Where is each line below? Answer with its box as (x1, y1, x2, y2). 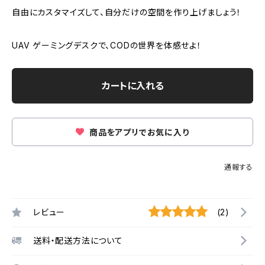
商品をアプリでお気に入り (87, 127, 189, 137)
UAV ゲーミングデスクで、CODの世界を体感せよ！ (12, 40, 202, 50)
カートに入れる (101, 79, 164, 92)
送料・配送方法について (33, 235, 123, 246)
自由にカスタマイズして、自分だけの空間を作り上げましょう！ (12, 7, 242, 17)
